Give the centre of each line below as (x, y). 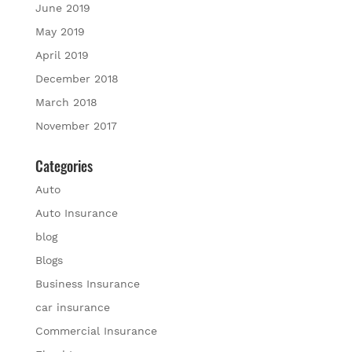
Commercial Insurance (96, 330)
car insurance (72, 307)
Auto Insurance (76, 213)
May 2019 (60, 31)
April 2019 (62, 55)
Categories (64, 165)
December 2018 (77, 78)
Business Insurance (87, 283)
